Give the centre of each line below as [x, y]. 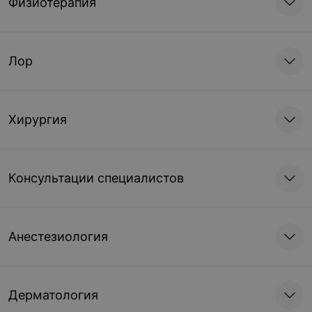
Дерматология [53, 295]
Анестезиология [58, 236]
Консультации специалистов [96, 178]
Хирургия [38, 119]
